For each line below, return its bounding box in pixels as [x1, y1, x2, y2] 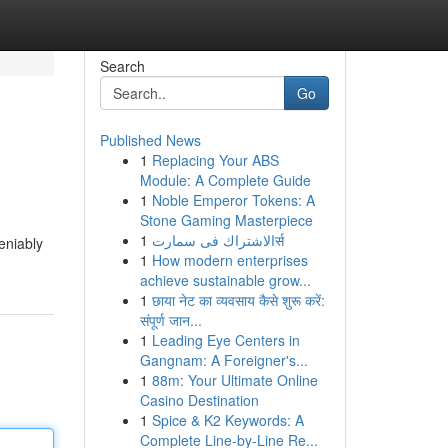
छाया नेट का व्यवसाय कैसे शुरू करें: [151, 290, 325, 310]
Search [99, 56, 145, 76]
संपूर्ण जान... [139, 310, 202, 330]
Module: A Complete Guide [139, 170, 311, 190]
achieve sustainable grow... [139, 270, 311, 290]
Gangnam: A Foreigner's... [139, 350, 308, 370]
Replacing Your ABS [151, 150, 279, 170]
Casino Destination [139, 390, 259, 410]
